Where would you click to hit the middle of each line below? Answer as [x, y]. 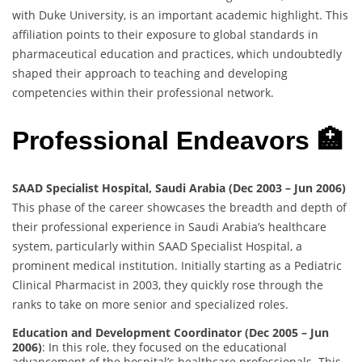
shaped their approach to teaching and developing [150, 74]
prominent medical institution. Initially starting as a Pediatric [177, 266]
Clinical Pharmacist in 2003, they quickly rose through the [168, 285]
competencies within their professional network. [143, 93]
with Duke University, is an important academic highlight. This [180, 15]
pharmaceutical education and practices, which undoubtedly [177, 54]
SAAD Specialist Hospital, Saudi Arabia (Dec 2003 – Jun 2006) [179, 188]
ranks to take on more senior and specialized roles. [150, 305]
